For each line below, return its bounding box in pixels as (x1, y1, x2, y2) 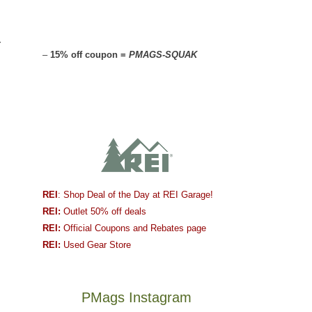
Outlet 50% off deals (61, 206, 146, 217)
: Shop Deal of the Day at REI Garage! (58, 189, 213, 201)
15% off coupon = (50, 49, 129, 61)
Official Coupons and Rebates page (61, 223, 206, 234)
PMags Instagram (81, 290, 192, 306)
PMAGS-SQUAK (129, 49, 200, 61)
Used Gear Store (61, 240, 131, 251)
